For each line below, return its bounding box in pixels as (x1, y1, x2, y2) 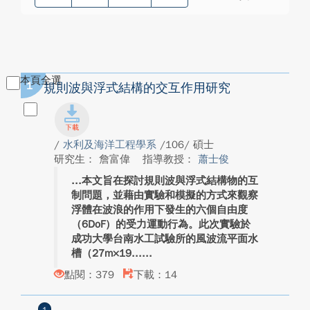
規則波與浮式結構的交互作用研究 (44, 80, 230, 95)
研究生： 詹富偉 (54, 153, 134, 165)
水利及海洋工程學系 (63, 138, 160, 151)
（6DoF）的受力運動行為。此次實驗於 (71, 218, 250, 230)
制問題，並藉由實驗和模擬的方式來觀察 (71, 189, 258, 201)
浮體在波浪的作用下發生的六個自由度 (71, 203, 248, 216)
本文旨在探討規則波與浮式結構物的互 (82, 174, 258, 187)
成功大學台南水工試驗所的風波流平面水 (71, 232, 258, 245)
